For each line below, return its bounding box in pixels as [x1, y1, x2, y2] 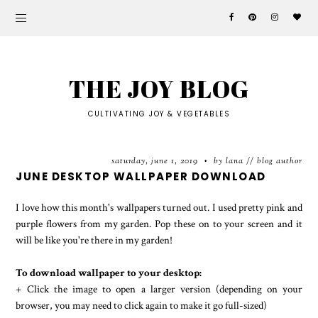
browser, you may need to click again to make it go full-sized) [16, 298, 268, 312]
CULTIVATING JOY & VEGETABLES [88, 109, 230, 119]
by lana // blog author [210, 155, 302, 168]
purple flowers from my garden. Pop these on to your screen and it [16, 216, 302, 231]
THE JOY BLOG [69, 72, 249, 105]
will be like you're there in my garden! [16, 233, 173, 247]
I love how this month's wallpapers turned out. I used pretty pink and [16, 200, 302, 214]
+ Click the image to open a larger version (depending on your [16, 282, 302, 296]
